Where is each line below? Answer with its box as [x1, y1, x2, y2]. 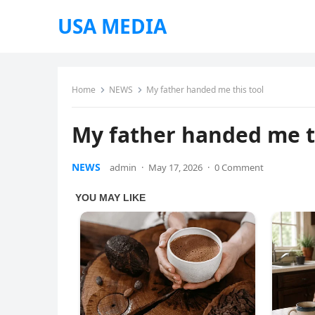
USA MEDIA [58, 13, 167, 39]
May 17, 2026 [148, 161, 202, 174]
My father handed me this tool [146, 84, 264, 96]
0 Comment [214, 161, 264, 174]
